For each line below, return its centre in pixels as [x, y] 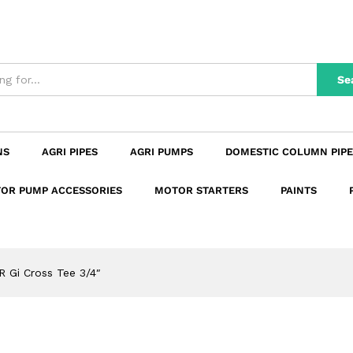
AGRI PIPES [70, 152]
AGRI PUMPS [162, 152]
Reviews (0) [54, 24]
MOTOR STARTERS [201, 191]
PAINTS [299, 191]
